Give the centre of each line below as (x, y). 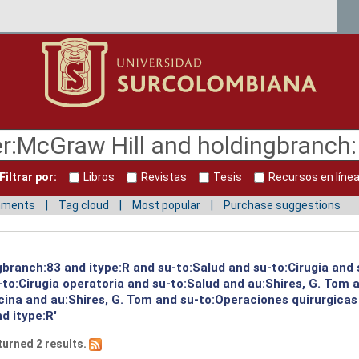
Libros (99, 177)
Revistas (164, 177)
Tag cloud (84, 205)
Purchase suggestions (282, 205)
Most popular (166, 205)
